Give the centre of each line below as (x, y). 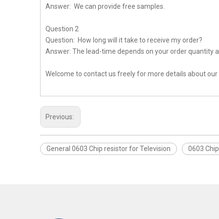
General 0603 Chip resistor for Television (109, 149)
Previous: (60, 117)
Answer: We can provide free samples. (105, 6)
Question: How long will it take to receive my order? (124, 40)
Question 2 (62, 29)
